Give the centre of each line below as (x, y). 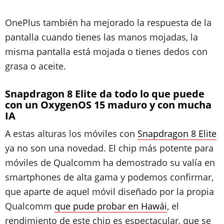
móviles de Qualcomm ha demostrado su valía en (110, 162)
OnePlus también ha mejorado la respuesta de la (108, 22)
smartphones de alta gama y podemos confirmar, (109, 177)
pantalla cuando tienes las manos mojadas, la (101, 37)
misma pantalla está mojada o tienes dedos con (106, 51)
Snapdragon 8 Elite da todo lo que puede (105, 94)
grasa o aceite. (35, 66)
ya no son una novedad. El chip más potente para (109, 148)
